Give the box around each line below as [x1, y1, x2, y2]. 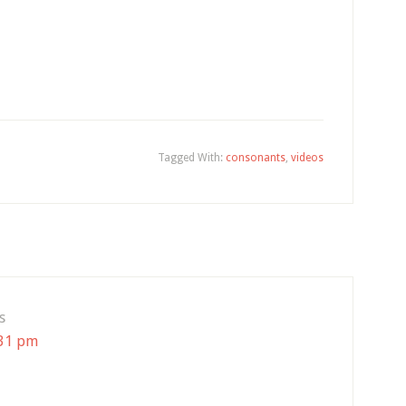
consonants [226, 151, 285, 164]
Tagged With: [158, 151, 226, 164]
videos [291, 151, 324, 164]
